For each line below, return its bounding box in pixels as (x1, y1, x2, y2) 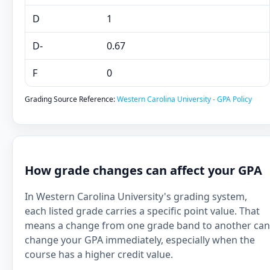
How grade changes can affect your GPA (25, 162, 262, 178)
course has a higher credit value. (25, 248, 173, 261)
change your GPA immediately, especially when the (25, 233, 255, 246)
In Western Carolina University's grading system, (25, 190, 247, 203)
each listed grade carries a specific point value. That (25, 204, 260, 218)
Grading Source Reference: (25, 94, 117, 104)
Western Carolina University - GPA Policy (117, 94, 252, 104)
